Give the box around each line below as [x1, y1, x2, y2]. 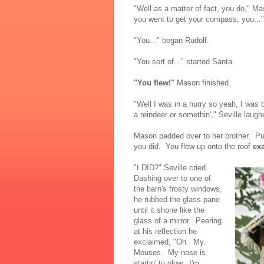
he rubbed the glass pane [134, 194, 220, 204]
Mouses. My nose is [134, 247, 206, 257]
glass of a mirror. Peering [134, 216, 222, 225]
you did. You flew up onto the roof [134, 141, 253, 151]
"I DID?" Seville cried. [134, 163, 208, 172]
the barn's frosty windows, [134, 184, 222, 193]
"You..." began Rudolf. [134, 35, 209, 45]
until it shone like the [134, 205, 204, 214]
